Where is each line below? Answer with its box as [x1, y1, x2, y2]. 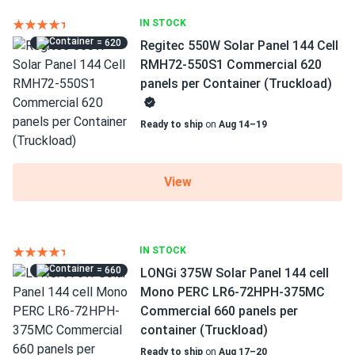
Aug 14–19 [219, 119, 267, 130]
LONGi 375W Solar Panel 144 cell [140, 265, 329, 281]
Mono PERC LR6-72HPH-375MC [140, 284, 325, 300]
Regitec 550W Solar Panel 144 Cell [140, 38, 338, 53]
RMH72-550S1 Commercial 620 [140, 57, 322, 72]
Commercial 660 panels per [140, 303, 298, 319]
